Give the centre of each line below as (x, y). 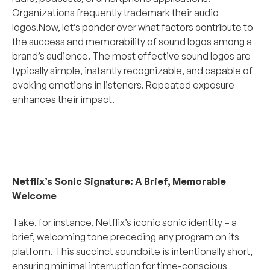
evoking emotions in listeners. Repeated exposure (123, 85)
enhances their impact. (63, 99)
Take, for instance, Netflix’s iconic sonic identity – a (124, 222)
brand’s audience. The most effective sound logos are (131, 56)
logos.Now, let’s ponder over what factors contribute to (133, 27)
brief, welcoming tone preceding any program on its (126, 237)
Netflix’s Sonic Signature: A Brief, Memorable (119, 181)
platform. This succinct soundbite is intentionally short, (132, 251)
